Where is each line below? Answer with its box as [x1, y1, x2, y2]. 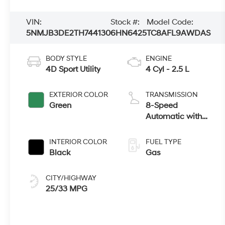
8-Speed [145, 100, 178, 110]
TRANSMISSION [145, 90, 198, 99]
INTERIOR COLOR [49, 137, 107, 146]
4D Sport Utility [46, 64, 101, 74]
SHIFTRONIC [145, 122, 192, 133]
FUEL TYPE [145, 137, 181, 146]
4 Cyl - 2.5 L [145, 64, 189, 74]
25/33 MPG [46, 183, 88, 194]
